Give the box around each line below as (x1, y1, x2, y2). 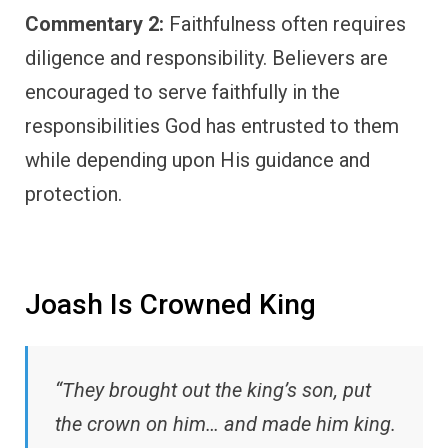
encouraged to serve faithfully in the (25, 80, 340, 105)
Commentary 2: (25, 12, 164, 37)
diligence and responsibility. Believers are (25, 46, 388, 71)
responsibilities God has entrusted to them (25, 114, 399, 139)
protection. (25, 182, 122, 207)
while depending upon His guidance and (25, 148, 370, 173)
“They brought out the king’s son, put (55, 378, 371, 403)
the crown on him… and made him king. (55, 412, 396, 437)
